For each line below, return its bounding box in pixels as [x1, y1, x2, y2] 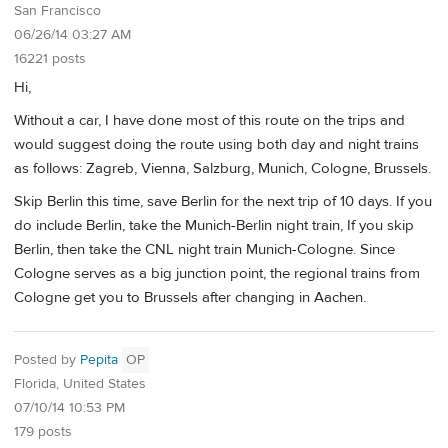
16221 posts [14, 49, 86, 68]
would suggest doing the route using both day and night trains [14, 134, 419, 154]
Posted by [14, 351, 80, 369]
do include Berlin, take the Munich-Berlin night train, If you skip [14, 216, 414, 236]
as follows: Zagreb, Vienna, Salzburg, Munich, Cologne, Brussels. [14, 158, 431, 178]
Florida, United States [14, 375, 146, 393]
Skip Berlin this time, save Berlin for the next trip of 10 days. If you [14, 192, 432, 212]
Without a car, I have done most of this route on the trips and [14, 110, 405, 130]
